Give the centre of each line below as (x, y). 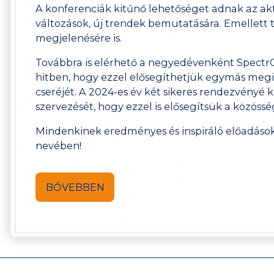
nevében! (59, 145)
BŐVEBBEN (75, 187)
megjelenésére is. (79, 38)
